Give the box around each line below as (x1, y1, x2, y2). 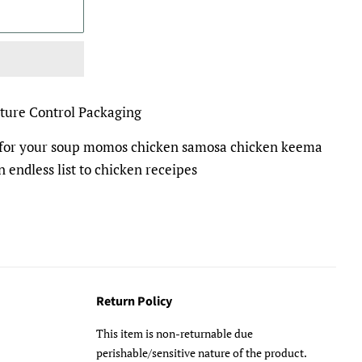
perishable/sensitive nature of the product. (95, 345, 306, 360)
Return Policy (95, 293, 172, 310)
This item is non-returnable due (95, 326, 253, 341)
